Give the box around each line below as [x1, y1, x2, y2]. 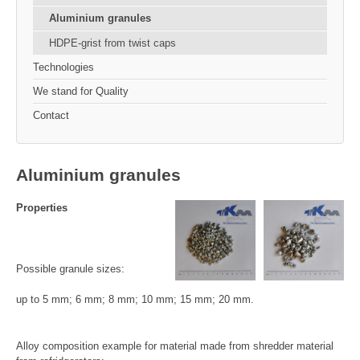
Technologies [33, 60, 94, 73]
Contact [33, 108, 69, 121]
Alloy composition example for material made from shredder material [16, 339, 333, 352]
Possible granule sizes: [16, 263, 125, 276]
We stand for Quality [33, 84, 129, 97]
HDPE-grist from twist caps [49, 36, 176, 49]
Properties [16, 201, 67, 214]
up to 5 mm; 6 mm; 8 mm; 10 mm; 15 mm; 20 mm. [16, 293, 254, 306]
